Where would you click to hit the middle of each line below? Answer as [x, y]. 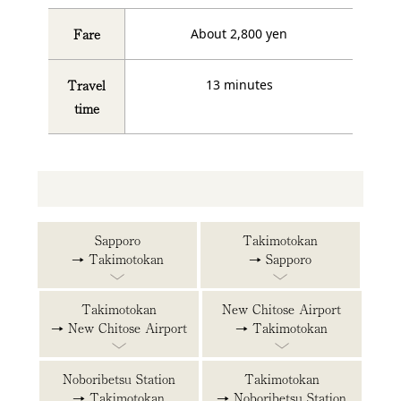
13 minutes [239, 84]
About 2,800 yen [239, 33]
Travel [86, 85]
